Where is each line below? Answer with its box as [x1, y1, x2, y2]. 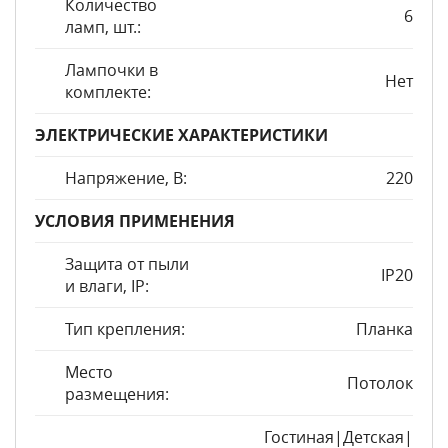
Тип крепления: [65, 318, 185, 340]
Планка [356, 318, 413, 340]
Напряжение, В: [65, 167, 187, 189]
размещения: [65, 383, 169, 405]
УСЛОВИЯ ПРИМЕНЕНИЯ [35, 210, 235, 232]
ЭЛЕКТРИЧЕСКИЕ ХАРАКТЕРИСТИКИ [35, 124, 328, 146]
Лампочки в [65, 59, 158, 81]
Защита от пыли [65, 253, 189, 275]
